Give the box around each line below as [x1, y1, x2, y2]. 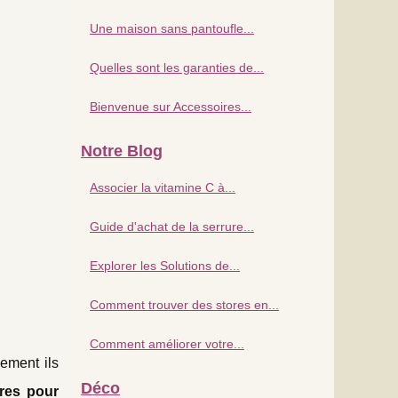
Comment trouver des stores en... [90, 297, 279, 312]
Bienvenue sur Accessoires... [90, 99, 251, 114]
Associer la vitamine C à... [90, 179, 235, 195]
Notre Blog [81, 141, 163, 160]
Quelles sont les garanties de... [90, 60, 264, 75]
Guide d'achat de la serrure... [90, 219, 254, 234]
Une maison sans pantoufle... [90, 20, 254, 36]
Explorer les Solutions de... [90, 258, 240, 273]
